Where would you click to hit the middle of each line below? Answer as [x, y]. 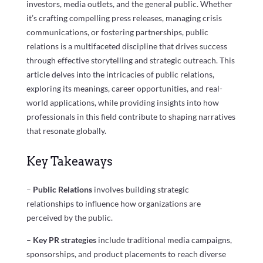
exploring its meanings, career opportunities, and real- [124, 88]
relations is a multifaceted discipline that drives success [127, 46]
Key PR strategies [64, 240]
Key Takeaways [69, 161]
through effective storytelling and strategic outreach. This [130, 60]
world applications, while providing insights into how [122, 102]
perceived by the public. [69, 217]
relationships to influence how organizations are [113, 203]
